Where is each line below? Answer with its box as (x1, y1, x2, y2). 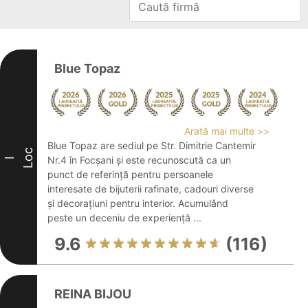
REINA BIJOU (54, 287, 131, 301)
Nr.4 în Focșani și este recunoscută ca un (47, 154, 231, 166)
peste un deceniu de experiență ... (47, 212, 201, 223)
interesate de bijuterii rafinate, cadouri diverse (47, 183, 254, 195)
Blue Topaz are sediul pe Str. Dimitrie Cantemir (47, 140, 256, 151)
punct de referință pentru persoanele (47, 168, 213, 180)
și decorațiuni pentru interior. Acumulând (47, 197, 228, 209)
